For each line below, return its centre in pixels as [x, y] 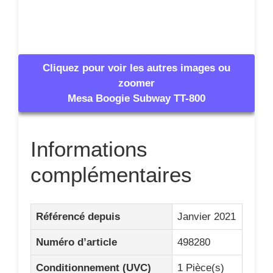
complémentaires [111, 175]
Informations [89, 149]
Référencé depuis [78, 216]
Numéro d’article [76, 242]
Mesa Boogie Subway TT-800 [136, 98]
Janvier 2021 [207, 216]
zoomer [136, 83]
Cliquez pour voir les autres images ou [136, 68]
